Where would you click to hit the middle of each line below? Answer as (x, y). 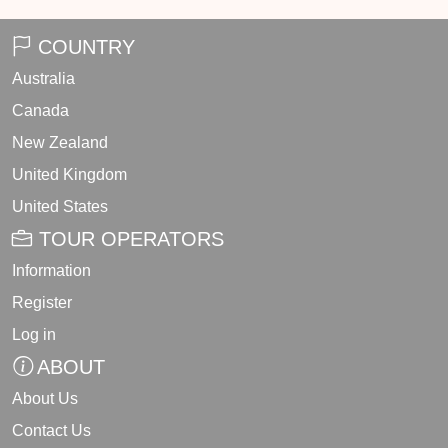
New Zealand (60, 143)
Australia (43, 79)
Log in (34, 335)
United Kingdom (69, 175)
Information (51, 271)
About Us (45, 399)
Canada (40, 111)
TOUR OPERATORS (128, 239)
